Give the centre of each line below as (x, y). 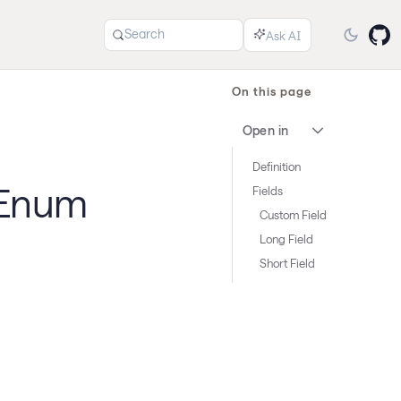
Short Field (287, 263)
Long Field (286, 239)
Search (145, 34)
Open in (265, 130)
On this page (271, 91)
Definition (276, 166)
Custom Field (293, 215)
